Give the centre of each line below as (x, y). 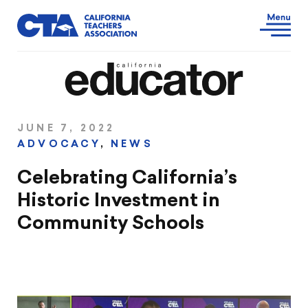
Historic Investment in (119, 202)
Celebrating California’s (127, 179)
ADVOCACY (59, 145)
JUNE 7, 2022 (66, 129)
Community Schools (111, 224)
